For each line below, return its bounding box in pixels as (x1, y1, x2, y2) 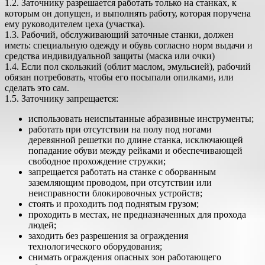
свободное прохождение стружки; (28, 156, 166, 166)
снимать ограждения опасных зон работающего (28, 252, 221, 262)
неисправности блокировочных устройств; (28, 188, 202, 198)
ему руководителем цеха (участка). (5, 19, 145, 29)
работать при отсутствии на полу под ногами (28, 124, 212, 134)
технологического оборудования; (28, 241, 162, 251)
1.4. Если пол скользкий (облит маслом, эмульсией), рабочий (5, 62, 251, 72)
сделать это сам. (5, 83, 69, 93)
